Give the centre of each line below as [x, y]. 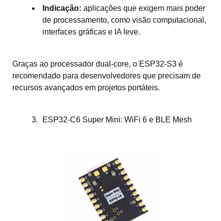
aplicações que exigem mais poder [143, 8]
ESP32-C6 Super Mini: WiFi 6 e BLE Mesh [117, 119]
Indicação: [62, 8]
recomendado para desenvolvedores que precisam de [107, 75]
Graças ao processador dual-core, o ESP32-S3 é [98, 64]
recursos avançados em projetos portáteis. [86, 87]
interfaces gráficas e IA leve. [91, 32]
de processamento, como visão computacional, [124, 20]
